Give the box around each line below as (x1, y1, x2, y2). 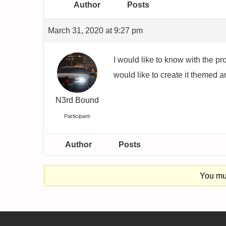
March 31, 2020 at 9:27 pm (48, 26, 143, 35)
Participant (64, 113, 90, 119)
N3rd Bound (55, 96, 99, 104)
